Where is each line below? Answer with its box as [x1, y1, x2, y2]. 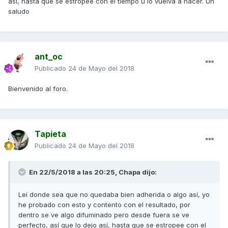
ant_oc [35, 51, 63, 62]
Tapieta [35, 129, 66, 139]
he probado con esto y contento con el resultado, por [18, 201, 190, 209]
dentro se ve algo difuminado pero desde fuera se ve [18, 211, 189, 219]
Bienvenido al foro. [8, 84, 68, 93]
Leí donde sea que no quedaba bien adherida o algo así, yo [18, 190, 210, 199]
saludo [8, 7, 30, 16]
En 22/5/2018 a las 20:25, [27, 168, 119, 177]
